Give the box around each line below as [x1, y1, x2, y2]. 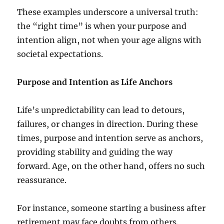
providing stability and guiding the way [17, 146, 173, 157]
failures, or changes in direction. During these [17, 118, 198, 129]
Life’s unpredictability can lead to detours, [17, 104, 185, 115]
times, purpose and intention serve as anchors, [17, 132, 203, 143]
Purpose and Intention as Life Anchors [17, 76, 173, 87]
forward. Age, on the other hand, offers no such [17, 160, 205, 171]
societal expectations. [17, 48, 103, 59]
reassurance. [17, 174, 67, 185]
